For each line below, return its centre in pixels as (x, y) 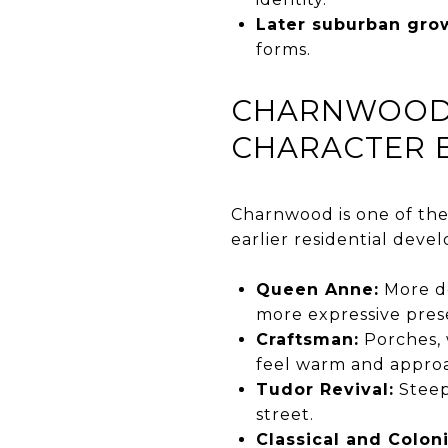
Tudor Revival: (324, 389)
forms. (283, 49)
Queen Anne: (317, 289)
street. (284, 414)
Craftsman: (307, 339)
